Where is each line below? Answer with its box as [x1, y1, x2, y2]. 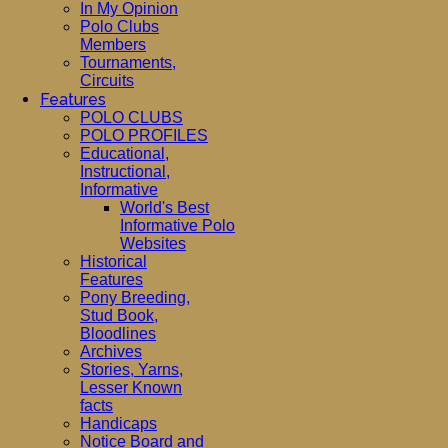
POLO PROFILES [80, 127, 208, 144]
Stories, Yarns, [80, 361, 183, 378]
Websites [120, 235, 186, 252]
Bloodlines [80, 325, 156, 342]
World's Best [120, 199, 209, 216]
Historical [80, 253, 147, 270]
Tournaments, [80, 54, 176, 71]
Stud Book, [80, 307, 158, 324]
